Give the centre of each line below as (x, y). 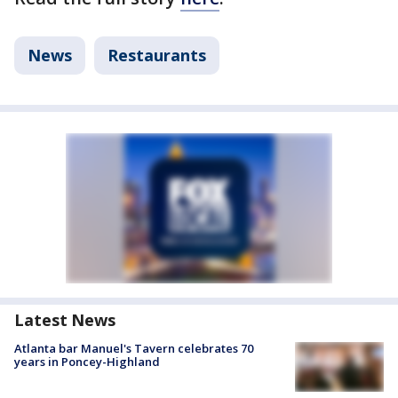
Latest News (65, 320)
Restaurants (157, 56)
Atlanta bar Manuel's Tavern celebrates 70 (134, 349)
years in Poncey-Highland (87, 362)
